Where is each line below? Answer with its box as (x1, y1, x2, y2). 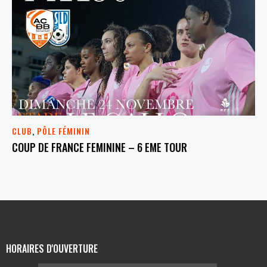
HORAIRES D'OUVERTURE (6, 241, 98, 256)
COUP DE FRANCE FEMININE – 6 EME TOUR (12, 139, 187, 155)
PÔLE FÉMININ (37, 125, 90, 138)
